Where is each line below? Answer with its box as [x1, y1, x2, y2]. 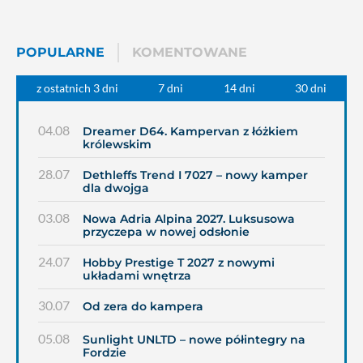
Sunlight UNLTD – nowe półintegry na [83, 333, 305, 346]
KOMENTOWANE [132, 45, 247, 60]
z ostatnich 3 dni [36, 82, 118, 95]
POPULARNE [16, 45, 105, 60]
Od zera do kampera [83, 300, 203, 313]
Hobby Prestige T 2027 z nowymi [83, 256, 275, 269]
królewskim [83, 138, 152, 151]
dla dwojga [83, 181, 149, 194]
